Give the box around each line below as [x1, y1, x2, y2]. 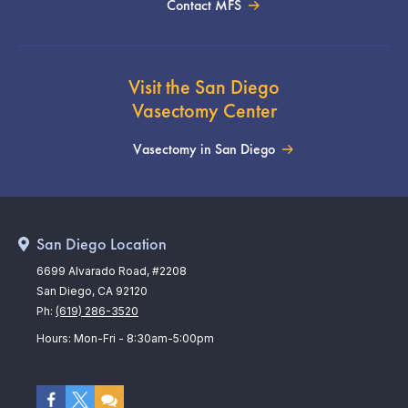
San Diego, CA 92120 [36, 284, 148, 299]
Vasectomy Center [131, 97, 277, 125]
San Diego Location [36, 233, 167, 255]
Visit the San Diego [128, 74, 280, 101]
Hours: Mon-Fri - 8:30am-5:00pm [36, 331, 214, 346]
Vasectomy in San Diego [133, 139, 275, 159]
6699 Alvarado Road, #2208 [36, 264, 187, 279]
